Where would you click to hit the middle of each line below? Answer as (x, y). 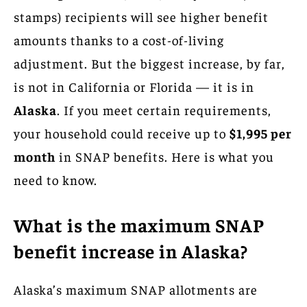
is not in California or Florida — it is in (134, 86)
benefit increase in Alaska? (131, 250)
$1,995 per (261, 133)
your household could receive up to (122, 133)
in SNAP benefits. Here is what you (165, 156)
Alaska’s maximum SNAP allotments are (136, 289)
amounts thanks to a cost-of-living (119, 39)
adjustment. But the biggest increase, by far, (149, 63)
